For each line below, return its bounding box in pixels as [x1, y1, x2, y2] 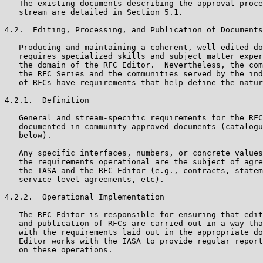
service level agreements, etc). [5, 174, 164, 184]
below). [5, 130, 52, 140]
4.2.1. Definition [5, 95, 89, 104]
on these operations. [5, 245, 113, 254]
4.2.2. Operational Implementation [5, 192, 164, 201]
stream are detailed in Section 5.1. [5, 7, 183, 16]
